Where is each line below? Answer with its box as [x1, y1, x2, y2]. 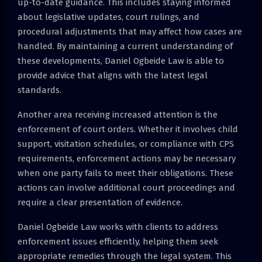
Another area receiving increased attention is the [18, 109, 218, 120]
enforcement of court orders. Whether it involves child [18, 123, 238, 135]
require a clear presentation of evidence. [18, 196, 182, 208]
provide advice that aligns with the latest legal [18, 70, 208, 81]
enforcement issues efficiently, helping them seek [18, 236, 218, 247]
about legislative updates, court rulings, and [18, 11, 199, 22]
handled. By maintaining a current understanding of [18, 40, 233, 51]
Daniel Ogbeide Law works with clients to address [18, 221, 218, 232]
